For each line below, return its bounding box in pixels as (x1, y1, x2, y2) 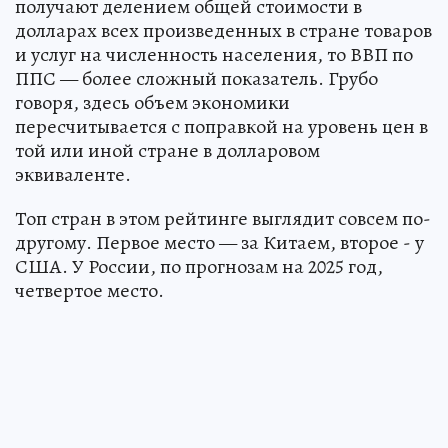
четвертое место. (15, 276, 164, 304)
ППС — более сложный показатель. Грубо (15, 64, 378, 92)
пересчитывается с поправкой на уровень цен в (15, 112, 428, 140)
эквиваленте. (15, 160, 131, 188)
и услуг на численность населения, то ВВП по (15, 40, 413, 68)
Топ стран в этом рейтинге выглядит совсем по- (15, 204, 431, 232)
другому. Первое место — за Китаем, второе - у (15, 228, 424, 256)
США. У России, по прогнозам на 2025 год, (15, 252, 383, 280)
